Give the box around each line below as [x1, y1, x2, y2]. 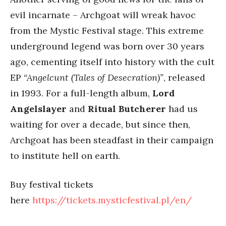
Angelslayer [10, 103, 69, 115]
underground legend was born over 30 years [10, 40, 204, 52]
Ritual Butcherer [88, 103, 168, 115]
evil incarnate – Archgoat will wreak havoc [10, 9, 196, 21]
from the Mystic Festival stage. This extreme [10, 25, 204, 36]
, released [163, 72, 205, 83]
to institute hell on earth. [10, 150, 120, 161]
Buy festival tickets [10, 179, 93, 190]
